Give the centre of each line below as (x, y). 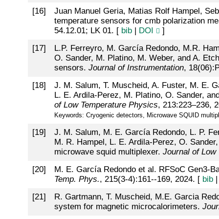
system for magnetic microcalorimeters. (128, 207)
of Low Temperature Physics (106, 105)
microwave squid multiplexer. (108, 152)
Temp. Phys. (77, 179)
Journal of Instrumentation (136, 68)
